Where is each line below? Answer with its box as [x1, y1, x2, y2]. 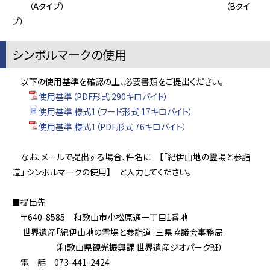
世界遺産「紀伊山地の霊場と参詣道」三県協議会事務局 [12, 226, 223, 238]
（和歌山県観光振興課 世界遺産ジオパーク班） [12, 241, 223, 253]
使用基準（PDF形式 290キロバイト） [39, 90, 168, 102]
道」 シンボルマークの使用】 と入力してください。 [12, 166, 191, 178]
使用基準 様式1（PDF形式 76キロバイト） [39, 121, 187, 133]
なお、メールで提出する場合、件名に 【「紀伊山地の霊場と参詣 [12, 151, 250, 163]
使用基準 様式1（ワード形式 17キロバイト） [39, 105, 193, 118]
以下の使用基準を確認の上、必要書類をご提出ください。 [12, 75, 224, 87]
